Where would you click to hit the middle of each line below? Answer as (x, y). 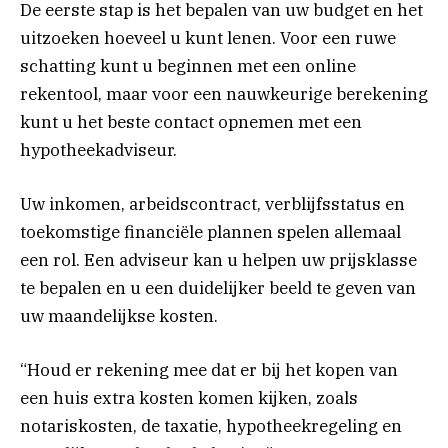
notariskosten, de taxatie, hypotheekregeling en (211, 426)
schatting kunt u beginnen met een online (188, 65)
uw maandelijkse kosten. (119, 315)
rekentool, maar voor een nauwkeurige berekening (224, 93)
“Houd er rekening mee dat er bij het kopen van (209, 370)
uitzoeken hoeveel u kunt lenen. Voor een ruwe (208, 37)
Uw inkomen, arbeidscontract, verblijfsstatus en (212, 203)
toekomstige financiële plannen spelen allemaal (210, 231)
